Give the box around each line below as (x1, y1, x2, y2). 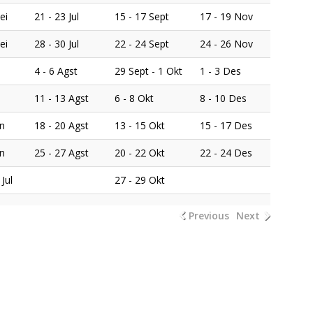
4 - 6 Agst (34, 64, 78, 78)
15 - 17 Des (200, 118, 252, 132)
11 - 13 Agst (34, 91, 89, 105)
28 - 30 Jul (34, 36, 79, 50)
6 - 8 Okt (115, 91, 154, 105)
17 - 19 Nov (200, 9, 253, 23)
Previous (189, 208, 230, 222)
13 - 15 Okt (115, 118, 165, 132)
